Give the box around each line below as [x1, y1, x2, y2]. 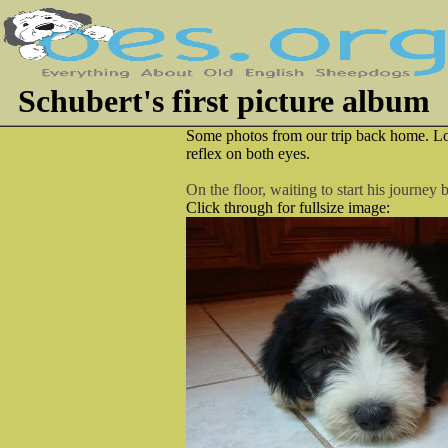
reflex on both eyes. [186, 145, 310, 162]
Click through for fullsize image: [186, 199, 390, 216]
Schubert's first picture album [18, 83, 430, 119]
